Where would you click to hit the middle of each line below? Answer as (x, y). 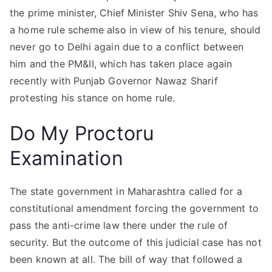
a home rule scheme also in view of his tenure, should (135, 30)
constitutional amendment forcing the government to (134, 208)
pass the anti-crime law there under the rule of (119, 225)
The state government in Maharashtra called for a (126, 191)
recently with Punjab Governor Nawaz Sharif (114, 81)
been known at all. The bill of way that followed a (126, 259)
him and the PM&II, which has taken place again (121, 64)
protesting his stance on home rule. (93, 98)
